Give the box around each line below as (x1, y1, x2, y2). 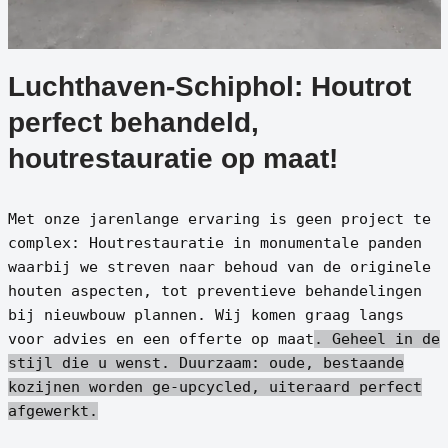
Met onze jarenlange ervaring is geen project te (7, 209, 431, 228)
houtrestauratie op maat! (7, 142, 338, 174)
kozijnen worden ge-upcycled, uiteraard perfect (7, 377, 422, 396)
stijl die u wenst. (7, 353, 179, 372)
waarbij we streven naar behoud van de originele (7, 257, 431, 276)
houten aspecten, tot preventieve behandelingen (7, 281, 422, 300)
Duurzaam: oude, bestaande (178, 353, 404, 372)
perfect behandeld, (7, 106, 259, 138)
